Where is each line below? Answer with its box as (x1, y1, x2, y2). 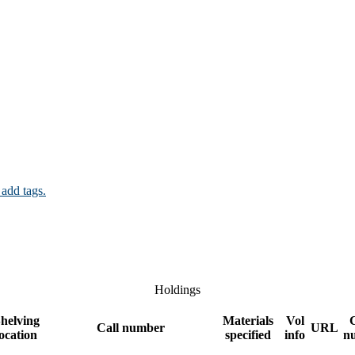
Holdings (155, 282, 200, 296)
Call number (97, 320, 165, 334)
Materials (223, 313, 273, 327)
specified (225, 327, 271, 342)
